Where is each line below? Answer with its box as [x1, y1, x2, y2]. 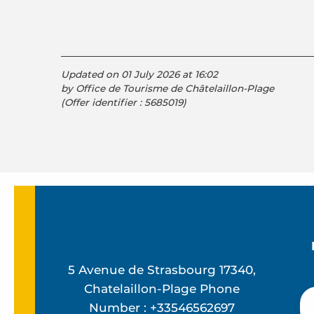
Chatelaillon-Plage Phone [84, 282, 240, 296]
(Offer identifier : [61, 96, 144, 108]
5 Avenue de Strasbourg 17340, [68, 263, 257, 278]
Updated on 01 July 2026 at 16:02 [61, 68, 218, 80]
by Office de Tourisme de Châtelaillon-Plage [61, 82, 274, 94]
